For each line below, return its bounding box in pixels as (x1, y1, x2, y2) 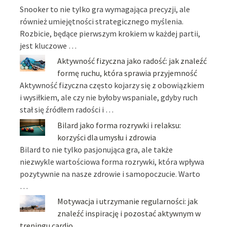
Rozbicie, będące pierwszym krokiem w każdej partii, (20, 28, 201, 39)
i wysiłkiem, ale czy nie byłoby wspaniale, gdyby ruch (20, 92, 198, 103)
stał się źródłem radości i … (20, 104, 114, 115)
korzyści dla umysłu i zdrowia (57, 132, 157, 142)
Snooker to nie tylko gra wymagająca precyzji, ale (20, 4, 191, 14)
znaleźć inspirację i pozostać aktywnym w (57, 208, 201, 218)
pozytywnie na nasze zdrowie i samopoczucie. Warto (20, 168, 201, 179)
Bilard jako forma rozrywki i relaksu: (57, 120, 181, 130)
